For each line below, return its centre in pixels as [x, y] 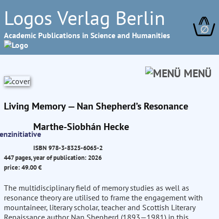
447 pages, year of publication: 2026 [53, 158]
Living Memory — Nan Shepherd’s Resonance [96, 106]
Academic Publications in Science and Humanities [87, 35]
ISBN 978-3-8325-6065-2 [68, 148]
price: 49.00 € [23, 167]
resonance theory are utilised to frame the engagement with [103, 198]
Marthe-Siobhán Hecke [81, 127]
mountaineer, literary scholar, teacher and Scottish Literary [99, 208]
